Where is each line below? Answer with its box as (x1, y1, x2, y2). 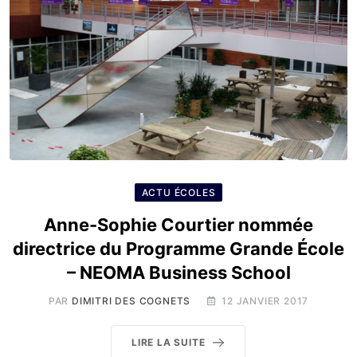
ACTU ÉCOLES (141, 186, 216, 198)
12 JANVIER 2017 (222, 295, 309, 307)
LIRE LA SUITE (131, 336, 206, 348)
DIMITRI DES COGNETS (72, 295, 191, 307)
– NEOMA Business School (66, 262, 291, 283)
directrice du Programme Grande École (13, 238, 344, 259)
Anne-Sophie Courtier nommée (44, 214, 313, 235)
